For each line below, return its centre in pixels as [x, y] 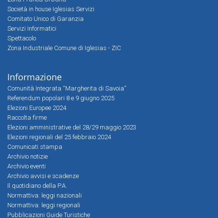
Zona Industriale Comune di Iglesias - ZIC [64, 48]
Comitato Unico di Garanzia [45, 19]
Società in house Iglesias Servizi [51, 9]
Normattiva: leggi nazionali [45, 195]
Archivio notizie [27, 156]
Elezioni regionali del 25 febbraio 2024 [59, 137]
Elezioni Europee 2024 [37, 108]
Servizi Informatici [32, 28]
